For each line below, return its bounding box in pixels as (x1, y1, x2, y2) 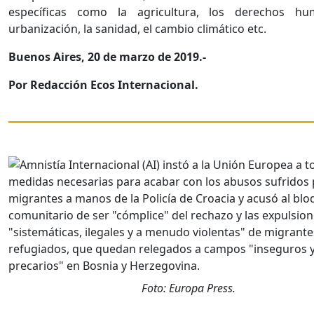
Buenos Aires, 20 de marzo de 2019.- (8, 49, 206, 65)
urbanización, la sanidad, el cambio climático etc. (8, 21, 266, 37)
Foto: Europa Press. (141, 280, 235, 296)
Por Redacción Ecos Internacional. (8, 77, 198, 93)
